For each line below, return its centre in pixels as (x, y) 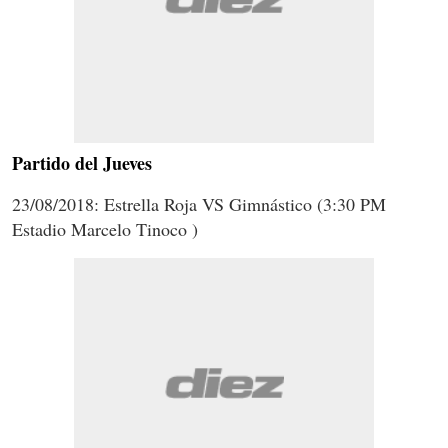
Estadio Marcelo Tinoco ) (105, 228)
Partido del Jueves (82, 162)
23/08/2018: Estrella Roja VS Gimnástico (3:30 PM (199, 203)
